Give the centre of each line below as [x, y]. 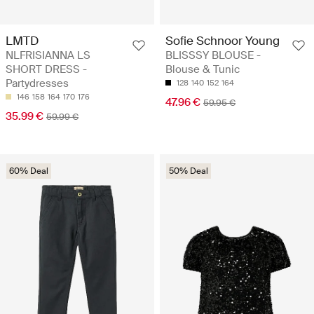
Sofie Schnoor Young [223, 40]
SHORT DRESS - [46, 69]
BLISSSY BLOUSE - [213, 55]
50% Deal [189, 171]
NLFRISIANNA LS [48, 55]
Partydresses [37, 83]
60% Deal [29, 171]
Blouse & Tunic [203, 69]
